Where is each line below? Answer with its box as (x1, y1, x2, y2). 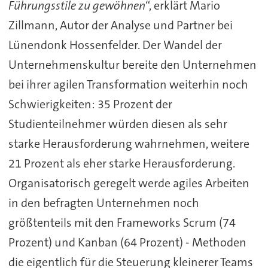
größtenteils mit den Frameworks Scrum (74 (8, 214, 236, 230)
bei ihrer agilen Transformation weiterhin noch (8, 76, 248, 92)
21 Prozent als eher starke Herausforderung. (8, 155, 235, 171)
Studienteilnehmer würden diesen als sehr (8, 115, 227, 132)
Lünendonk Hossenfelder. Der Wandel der (8, 36, 222, 53)
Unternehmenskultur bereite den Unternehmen (8, 56, 257, 72)
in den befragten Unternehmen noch (8, 194, 199, 211)
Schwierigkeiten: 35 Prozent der (8, 96, 172, 112)
